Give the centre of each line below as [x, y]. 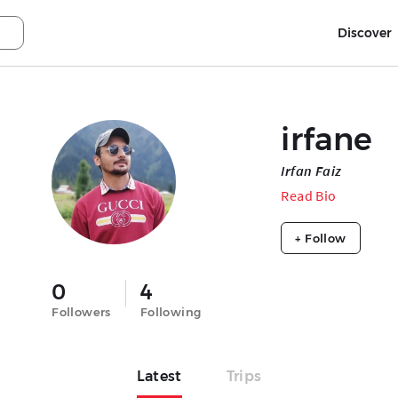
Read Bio [309, 195]
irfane [327, 139]
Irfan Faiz [311, 171]
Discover [365, 33]
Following [171, 312]
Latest [159, 376]
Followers [81, 312]
